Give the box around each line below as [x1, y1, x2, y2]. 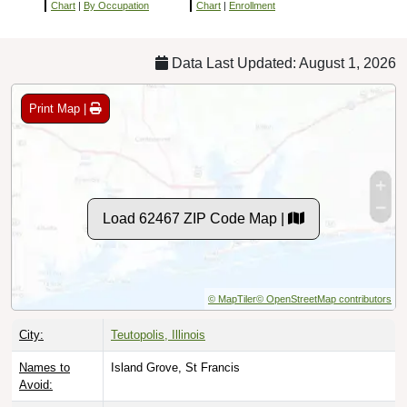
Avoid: [19, 377, 53, 392]
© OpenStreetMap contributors [256, 293, 392, 304]
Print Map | [29, 101, 90, 115]
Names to [19, 360, 70, 374]
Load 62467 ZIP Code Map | [103, 210, 288, 226]
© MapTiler [208, 293, 256, 304]
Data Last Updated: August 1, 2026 [168, 55, 396, 71]
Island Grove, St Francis [111, 360, 240, 374]
